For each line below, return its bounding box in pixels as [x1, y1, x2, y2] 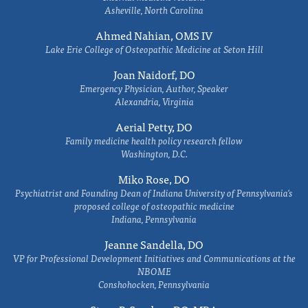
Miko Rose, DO [118, 170, 190, 188]
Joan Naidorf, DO [113, 65, 195, 83]
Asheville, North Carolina [104, 2, 203, 17]
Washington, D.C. [120, 146, 188, 161]
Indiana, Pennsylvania [111, 211, 197, 226]
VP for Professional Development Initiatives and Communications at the [12, 250, 296, 265]
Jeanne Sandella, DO [104, 235, 203, 253]
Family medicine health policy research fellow [65, 133, 243, 148]
